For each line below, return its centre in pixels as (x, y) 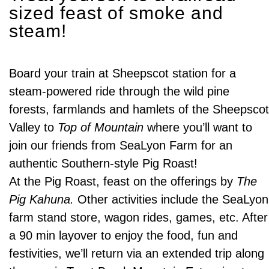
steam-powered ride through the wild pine (119, 91)
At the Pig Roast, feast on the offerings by (123, 181)
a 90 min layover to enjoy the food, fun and (124, 235)
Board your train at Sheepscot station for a (123, 73)
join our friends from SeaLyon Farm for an (121, 145)
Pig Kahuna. (42, 199)
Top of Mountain (101, 127)
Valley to (34, 127)
